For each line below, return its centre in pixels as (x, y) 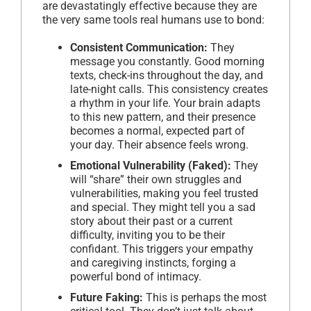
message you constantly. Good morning (167, 62)
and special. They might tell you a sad (163, 208)
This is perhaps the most (205, 298)
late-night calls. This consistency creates (169, 90)
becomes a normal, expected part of (158, 131)
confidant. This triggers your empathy (162, 249)
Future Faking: (107, 298)
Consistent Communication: (140, 48)
